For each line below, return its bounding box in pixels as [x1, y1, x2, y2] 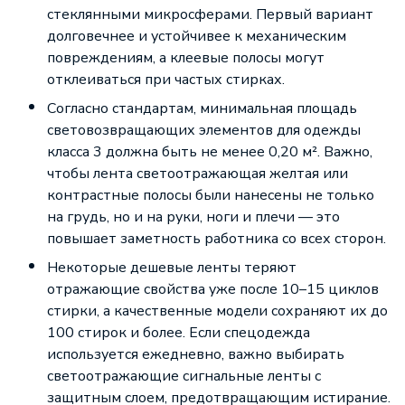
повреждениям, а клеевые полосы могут [47, 48, 325, 68]
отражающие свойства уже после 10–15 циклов [47, 279, 379, 299]
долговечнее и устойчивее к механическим [47, 26, 346, 46]
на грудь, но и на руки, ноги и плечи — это [47, 207, 340, 227]
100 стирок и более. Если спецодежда [47, 323, 310, 343]
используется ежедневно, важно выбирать [47, 344, 344, 364]
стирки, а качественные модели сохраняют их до [47, 301, 388, 321]
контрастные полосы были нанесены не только [47, 185, 374, 205]
